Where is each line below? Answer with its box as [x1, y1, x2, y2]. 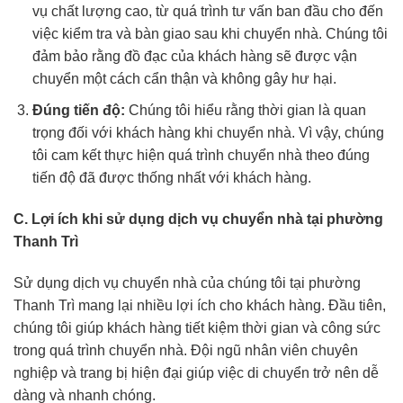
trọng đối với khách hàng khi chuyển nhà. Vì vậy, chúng [31, 124, 384, 140]
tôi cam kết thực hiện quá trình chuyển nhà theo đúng [31, 147, 370, 163]
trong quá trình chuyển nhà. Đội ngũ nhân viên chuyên [13, 342, 358, 358]
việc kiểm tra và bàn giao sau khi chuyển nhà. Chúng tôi [31, 26, 388, 42]
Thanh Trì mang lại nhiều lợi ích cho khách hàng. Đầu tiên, [13, 297, 386, 313]
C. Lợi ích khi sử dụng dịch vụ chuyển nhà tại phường [13, 210, 383, 227]
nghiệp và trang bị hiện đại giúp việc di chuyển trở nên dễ [13, 364, 379, 381]
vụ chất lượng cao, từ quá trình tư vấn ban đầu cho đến [31, 4, 383, 20]
